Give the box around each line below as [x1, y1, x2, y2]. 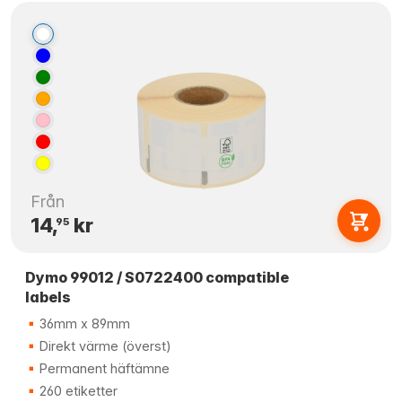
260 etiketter [36, 383, 118, 398]
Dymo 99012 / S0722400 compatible [25, 268, 289, 286]
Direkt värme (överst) [36, 338, 171, 354]
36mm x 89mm [36, 316, 130, 331]
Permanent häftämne [36, 361, 170, 376]
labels [25, 288, 71, 306]
